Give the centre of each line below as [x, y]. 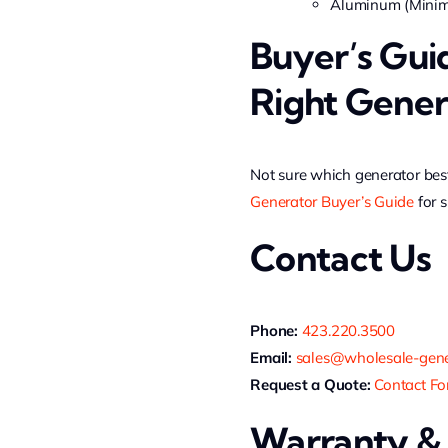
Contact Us [340, 257]
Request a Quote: [310, 384]
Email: [271, 357]
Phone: [274, 330]
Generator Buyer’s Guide [332, 201]
